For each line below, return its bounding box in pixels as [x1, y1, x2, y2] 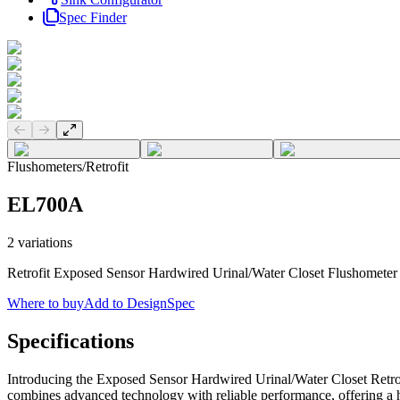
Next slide [48, 122, 101, 137]
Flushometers [7, 159, 82, 175]
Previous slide [23, 122, 97, 137]
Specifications [7, 329, 134, 354]
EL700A [7, 193, 83, 217]
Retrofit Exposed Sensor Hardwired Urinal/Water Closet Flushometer [7, 265, 397, 281]
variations [14, 235, 72, 251]
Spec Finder [58, 10, 127, 26]
